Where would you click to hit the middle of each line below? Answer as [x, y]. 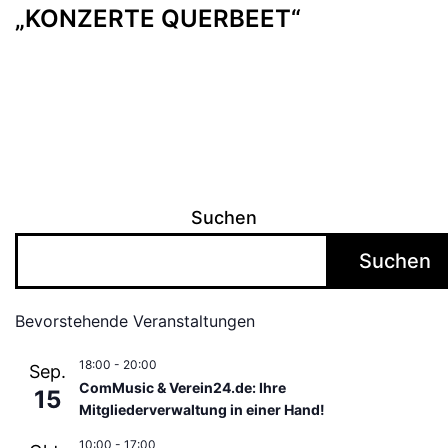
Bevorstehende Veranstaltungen [135, 321]
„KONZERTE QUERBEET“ [158, 18]
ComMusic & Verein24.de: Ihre [182, 388]
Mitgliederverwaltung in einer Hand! [202, 410]
